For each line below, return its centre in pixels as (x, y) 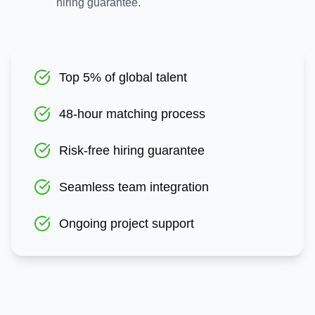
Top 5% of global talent (123, 77)
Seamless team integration (134, 187)
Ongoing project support (127, 224)
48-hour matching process (132, 114)
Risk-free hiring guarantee (132, 150)
